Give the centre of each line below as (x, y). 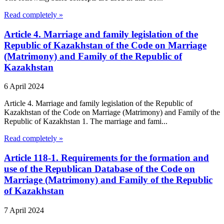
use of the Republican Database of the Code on (99, 168)
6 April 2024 (24, 86)
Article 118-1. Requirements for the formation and (106, 157)
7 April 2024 (24, 210)
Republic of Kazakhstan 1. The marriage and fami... (86, 121)
